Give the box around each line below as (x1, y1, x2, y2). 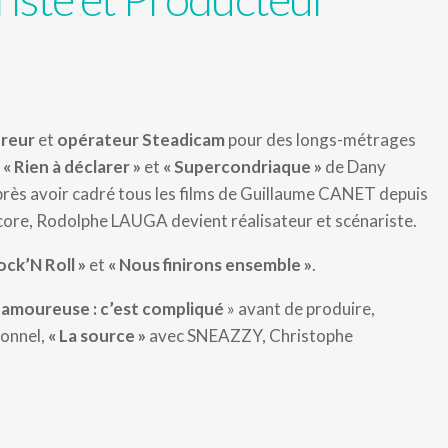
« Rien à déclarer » (3, 156, 141, 177)
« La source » (48, 325, 146, 346)
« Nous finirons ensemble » (108, 254, 312, 275)
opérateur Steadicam (57, 129, 225, 150)
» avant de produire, (224, 298, 375, 319)
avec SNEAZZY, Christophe (146, 325, 353, 346)
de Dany (322, 156, 386, 177)
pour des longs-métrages (225, 129, 416, 150)
